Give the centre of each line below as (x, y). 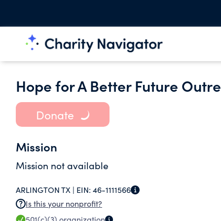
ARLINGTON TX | (46, 190)
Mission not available (62, 165)
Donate (55, 114)
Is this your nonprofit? (64, 203)
